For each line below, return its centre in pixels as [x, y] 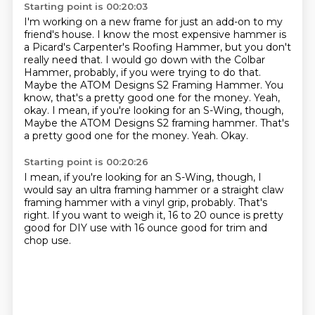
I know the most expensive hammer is [191, 34]
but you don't [258, 47]
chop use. [47, 240]
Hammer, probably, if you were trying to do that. [142, 72]
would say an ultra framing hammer [112, 190]
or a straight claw [242, 190]
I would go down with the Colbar [185, 60]
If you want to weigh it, [110, 215]
